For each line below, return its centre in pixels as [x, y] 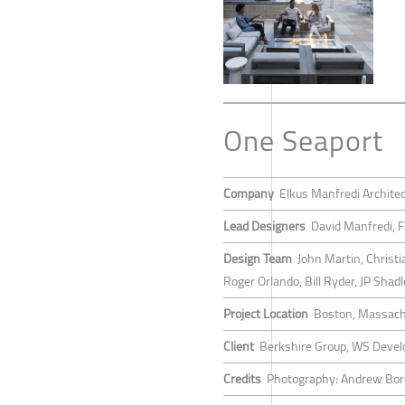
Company [249, 193]
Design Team [258, 258]
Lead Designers [264, 226]
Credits [242, 378]
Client [239, 346]
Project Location [266, 313]
